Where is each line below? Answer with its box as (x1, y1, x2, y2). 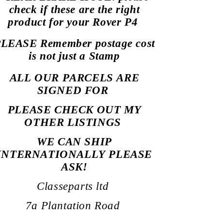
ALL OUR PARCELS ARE (9, 71, 139, 84)
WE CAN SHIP (37, 135, 112, 148)
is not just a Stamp (29, 50, 120, 62)
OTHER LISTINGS (24, 116, 124, 128)
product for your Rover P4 (8, 15, 138, 28)
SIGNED (37, 84, 82, 96)
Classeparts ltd (37, 180, 112, 192)
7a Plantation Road (25, 199, 124, 212)
